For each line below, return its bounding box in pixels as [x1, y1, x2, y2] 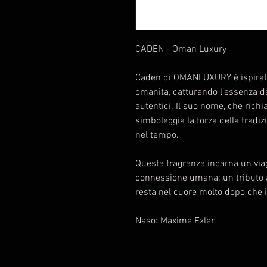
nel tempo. [135, 129, 179, 142]
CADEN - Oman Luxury [135, 44, 226, 56]
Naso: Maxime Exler [135, 215, 215, 228]
